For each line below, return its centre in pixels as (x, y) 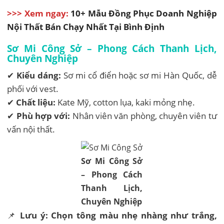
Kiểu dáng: (39, 75)
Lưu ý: (34, 215)
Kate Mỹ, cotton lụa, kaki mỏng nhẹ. (125, 102)
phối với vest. (33, 88)
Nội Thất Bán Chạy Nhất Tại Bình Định (86, 26)
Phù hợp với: (43, 115)
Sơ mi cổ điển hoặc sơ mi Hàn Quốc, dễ (139, 75)
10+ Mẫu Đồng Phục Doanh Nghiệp (144, 13)
